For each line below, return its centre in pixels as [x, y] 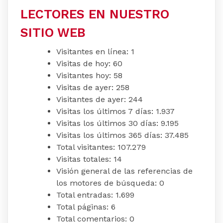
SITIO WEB [53, 33]
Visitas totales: [85, 159]
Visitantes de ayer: [92, 100]
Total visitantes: [87, 147]
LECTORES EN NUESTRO [95, 14]
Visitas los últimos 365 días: [111, 135]
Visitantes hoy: [85, 76]
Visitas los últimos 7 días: [106, 111]
